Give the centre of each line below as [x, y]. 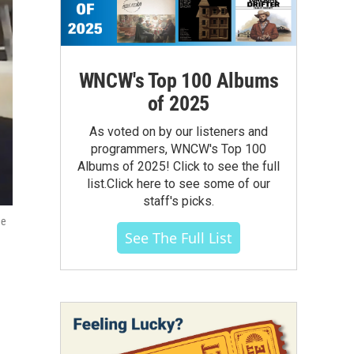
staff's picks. [179, 201]
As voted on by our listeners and [179, 131]
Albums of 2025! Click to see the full [179, 166]
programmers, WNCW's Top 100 [179, 149]
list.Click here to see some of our [179, 183]
